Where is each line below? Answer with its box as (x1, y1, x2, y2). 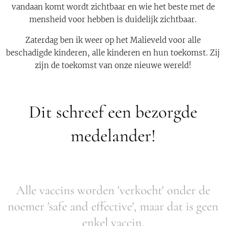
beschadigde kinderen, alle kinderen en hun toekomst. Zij (6, 48, 220, 58)
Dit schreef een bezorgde (29, 101, 197, 123)
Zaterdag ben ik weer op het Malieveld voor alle (25, 35, 201, 45)
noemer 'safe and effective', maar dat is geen (8, 199, 218, 214)
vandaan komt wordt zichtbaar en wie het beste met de (11, 2, 215, 12)
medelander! (70, 125, 156, 146)
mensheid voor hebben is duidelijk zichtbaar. (29, 15, 197, 24)
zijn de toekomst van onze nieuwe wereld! (35, 61, 191, 70)
